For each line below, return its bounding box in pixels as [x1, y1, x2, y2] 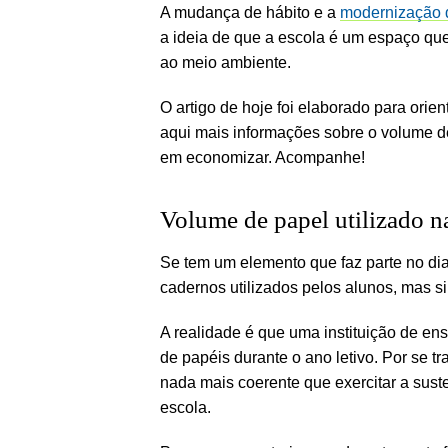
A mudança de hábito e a [160, 3, 340, 21]
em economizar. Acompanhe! [160, 148, 365, 166]
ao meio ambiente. [160, 53, 291, 71]
